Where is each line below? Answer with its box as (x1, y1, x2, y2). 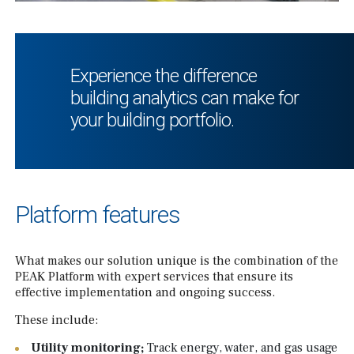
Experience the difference (70, 64, 257, 87)
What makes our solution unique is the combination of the (15, 252, 338, 269)
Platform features (15, 200, 180, 228)
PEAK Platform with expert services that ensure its (15, 268, 293, 284)
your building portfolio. (70, 108, 234, 131)
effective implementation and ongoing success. (15, 284, 275, 300)
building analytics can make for (70, 86, 299, 109)
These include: (15, 311, 98, 328)
